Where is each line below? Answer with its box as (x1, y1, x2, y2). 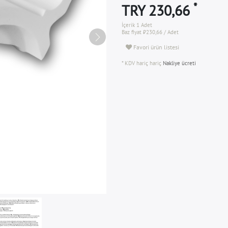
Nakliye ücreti (161, 60, 196, 67)
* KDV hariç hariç (122, 60, 161, 67)
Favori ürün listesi (133, 43, 179, 51)
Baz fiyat (122, 28, 143, 36)
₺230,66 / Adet (143, 28, 179, 36)
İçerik (122, 21, 136, 28)
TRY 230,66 (122, 1, 193, 20)
